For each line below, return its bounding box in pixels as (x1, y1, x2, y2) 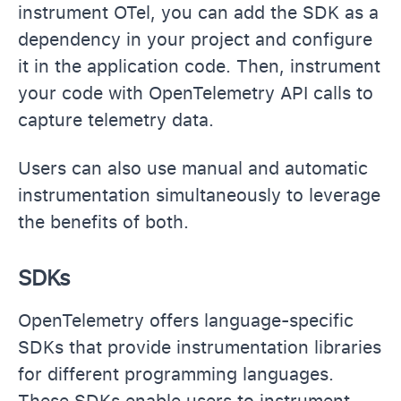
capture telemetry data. (18, 108, 214, 131)
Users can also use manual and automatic (18, 157, 368, 179)
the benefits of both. (18, 210, 189, 233)
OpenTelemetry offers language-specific (18, 309, 354, 331)
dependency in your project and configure (18, 28, 372, 50)
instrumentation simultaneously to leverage (18, 183, 380, 206)
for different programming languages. (18, 363, 334, 385)
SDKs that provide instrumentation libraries (18, 336, 381, 358)
